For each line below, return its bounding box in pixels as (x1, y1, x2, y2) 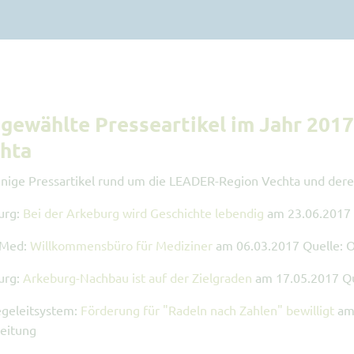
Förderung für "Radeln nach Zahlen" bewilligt (81, 302, 334, 318)
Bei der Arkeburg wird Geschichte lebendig (23, 205, 264, 220)
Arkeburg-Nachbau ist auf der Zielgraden (23, 269, 252, 285)
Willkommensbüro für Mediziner (30, 237, 213, 253)
